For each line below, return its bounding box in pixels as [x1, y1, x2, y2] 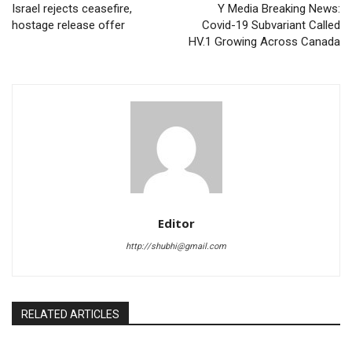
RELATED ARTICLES [21, 308, 119, 321]
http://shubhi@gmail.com [126, 241, 226, 252]
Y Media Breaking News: [217, 2, 340, 16]
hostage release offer [12, 18, 125, 33]
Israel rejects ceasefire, [12, 2, 132, 16]
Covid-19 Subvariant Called [201, 18, 340, 33]
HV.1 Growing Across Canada [188, 35, 340, 49]
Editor [157, 215, 195, 232]
